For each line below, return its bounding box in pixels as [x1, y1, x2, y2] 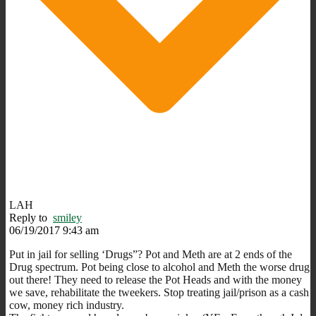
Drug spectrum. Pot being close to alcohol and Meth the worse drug [9, 260, 310, 273]
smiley [53, 211, 82, 224]
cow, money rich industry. [9, 298, 124, 311]
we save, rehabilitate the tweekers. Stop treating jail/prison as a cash [9, 286, 309, 298]
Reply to [9, 211, 53, 224]
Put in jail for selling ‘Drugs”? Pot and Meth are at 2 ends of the [9, 248, 292, 260]
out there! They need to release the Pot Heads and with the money [9, 273, 302, 286]
